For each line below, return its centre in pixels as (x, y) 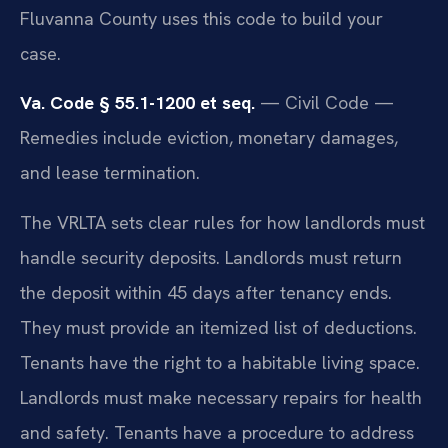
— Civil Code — (324, 103)
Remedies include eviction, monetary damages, (209, 138)
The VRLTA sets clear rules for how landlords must (222, 222)
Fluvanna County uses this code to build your (201, 18)
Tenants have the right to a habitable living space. (220, 362)
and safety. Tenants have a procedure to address (217, 432)
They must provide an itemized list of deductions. (218, 327)
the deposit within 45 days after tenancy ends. (206, 292)
